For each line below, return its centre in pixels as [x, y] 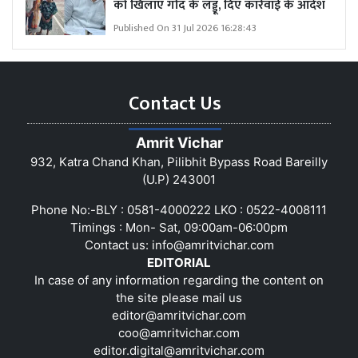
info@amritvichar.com [213, 245]
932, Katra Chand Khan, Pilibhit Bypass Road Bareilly [179, 161]
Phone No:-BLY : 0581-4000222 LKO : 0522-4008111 [179, 209]
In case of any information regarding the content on [179, 280]
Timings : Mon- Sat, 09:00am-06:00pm [179, 227]
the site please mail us [179, 297]
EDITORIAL [179, 262]
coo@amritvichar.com [179, 332]
